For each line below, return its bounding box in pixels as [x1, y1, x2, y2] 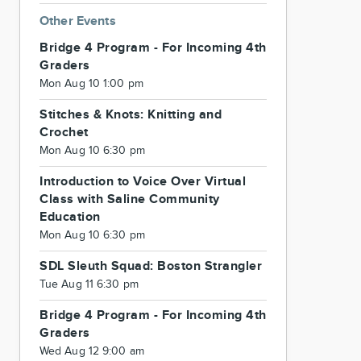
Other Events [39, 14, 116, 29]
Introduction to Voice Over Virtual [39, 174, 246, 189]
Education [39, 210, 101, 225]
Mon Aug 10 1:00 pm [39, 77, 143, 90]
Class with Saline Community [39, 192, 220, 207]
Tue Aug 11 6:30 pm [39, 278, 139, 291]
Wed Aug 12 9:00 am [39, 345, 144, 358]
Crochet [39, 125, 89, 140]
